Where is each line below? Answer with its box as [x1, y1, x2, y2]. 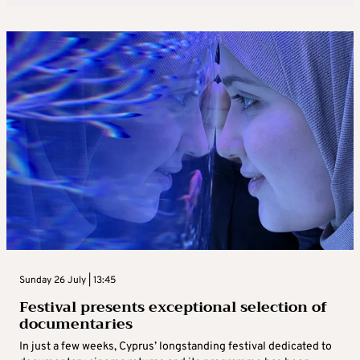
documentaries [19, 310, 133, 337]
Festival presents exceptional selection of [19, 293, 327, 320]
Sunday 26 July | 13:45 [19, 273, 116, 287]
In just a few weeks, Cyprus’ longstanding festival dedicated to [19, 339, 332, 354]
